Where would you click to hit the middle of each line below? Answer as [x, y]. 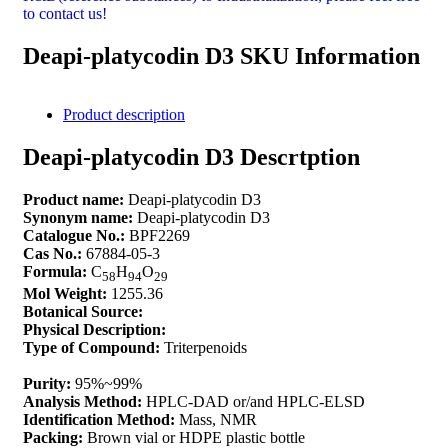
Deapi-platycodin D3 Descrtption [191, 157]
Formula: [55, 271]
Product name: [73, 199]
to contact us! [65, 14]
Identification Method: [99, 420]
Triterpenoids [203, 348]
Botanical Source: [83, 312]
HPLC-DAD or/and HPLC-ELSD [253, 402]
